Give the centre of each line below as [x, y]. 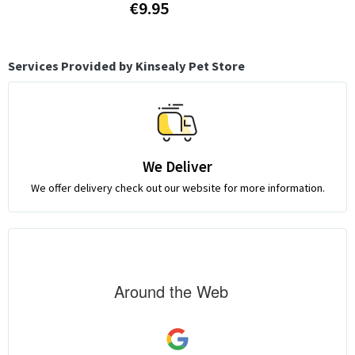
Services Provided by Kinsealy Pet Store [126, 65]
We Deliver [177, 166]
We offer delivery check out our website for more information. [177, 187]
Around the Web [171, 291]
